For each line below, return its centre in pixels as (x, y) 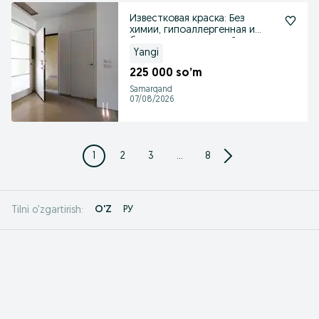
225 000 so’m (166, 73)
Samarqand (151, 90)
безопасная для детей (183, 42)
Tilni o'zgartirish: (47, 210)
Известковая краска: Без (187, 19)
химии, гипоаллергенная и (192, 30)
